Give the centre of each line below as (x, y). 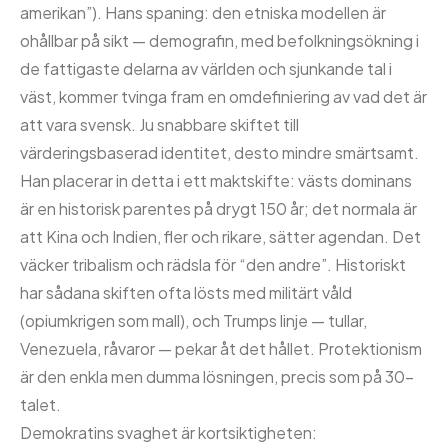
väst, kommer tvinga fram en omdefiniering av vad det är (223, 96)
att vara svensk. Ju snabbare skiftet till (159, 124)
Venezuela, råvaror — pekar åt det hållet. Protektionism (221, 348)
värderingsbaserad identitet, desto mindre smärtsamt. (219, 152)
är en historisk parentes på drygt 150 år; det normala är (218, 208)
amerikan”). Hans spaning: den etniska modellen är (203, 12)
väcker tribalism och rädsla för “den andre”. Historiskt (213, 264)
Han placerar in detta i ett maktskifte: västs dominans (216, 180)
